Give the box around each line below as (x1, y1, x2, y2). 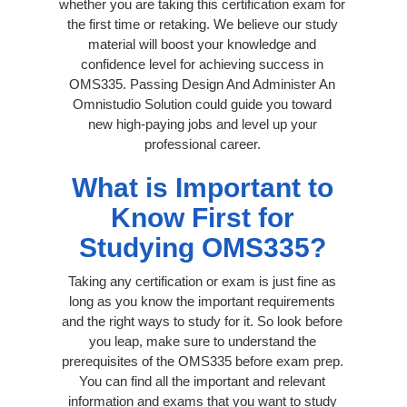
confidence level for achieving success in (81, 55, 323, 72)
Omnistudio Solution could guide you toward (73, 95, 332, 112)
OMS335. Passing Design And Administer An (69, 75, 335, 92)
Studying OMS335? (78, 232, 326, 263)
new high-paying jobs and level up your (87, 115, 317, 132)
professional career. (144, 135, 261, 152)
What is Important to (71, 172, 333, 203)
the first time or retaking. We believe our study (66, 15, 338, 32)
